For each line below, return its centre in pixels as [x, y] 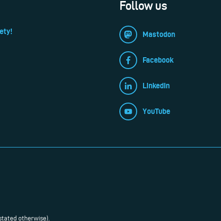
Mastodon [159, 34]
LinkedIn [156, 85]
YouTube [156, 111]
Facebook [158, 60]
